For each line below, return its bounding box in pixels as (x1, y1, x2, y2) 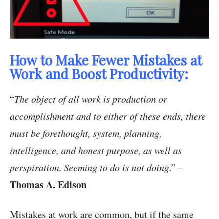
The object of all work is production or (14, 92, 167, 106)
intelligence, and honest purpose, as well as (10, 144, 182, 157)
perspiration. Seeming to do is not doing (10, 161, 169, 174)
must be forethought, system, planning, (10, 127, 162, 140)
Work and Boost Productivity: (10, 65, 188, 83)
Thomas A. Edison (10, 177, 87, 192)
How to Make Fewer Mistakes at (10, 51, 202, 69)
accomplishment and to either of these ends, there (10, 109, 206, 123)
